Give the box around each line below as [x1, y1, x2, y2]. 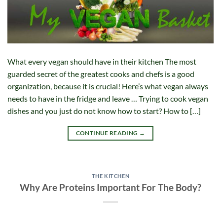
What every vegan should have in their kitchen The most [7, 57, 196, 67]
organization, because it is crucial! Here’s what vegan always [7, 81, 208, 91]
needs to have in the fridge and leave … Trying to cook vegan [7, 94, 208, 104]
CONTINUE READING [75, 129, 139, 137]
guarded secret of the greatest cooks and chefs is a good [7, 69, 194, 79]
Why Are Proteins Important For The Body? [20, 181, 201, 193]
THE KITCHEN [91, 173, 130, 180]
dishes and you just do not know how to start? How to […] [7, 106, 201, 116]
